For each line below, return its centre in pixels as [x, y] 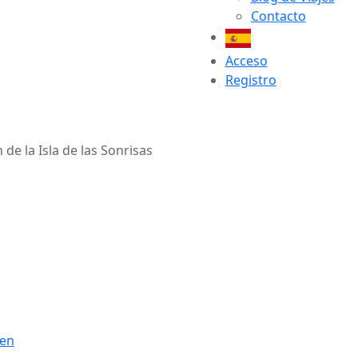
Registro [251, 80]
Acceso [246, 61]
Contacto [278, 16]
